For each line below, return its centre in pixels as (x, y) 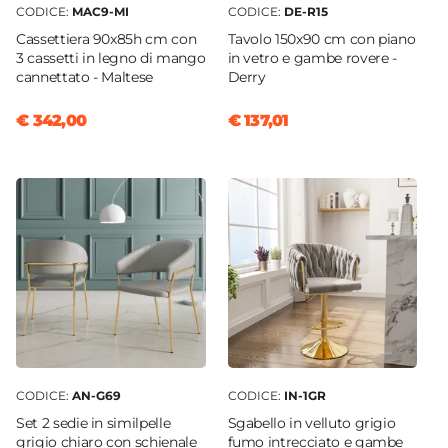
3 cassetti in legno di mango (111, 58)
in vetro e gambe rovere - (312, 58)
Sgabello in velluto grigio (311, 422)
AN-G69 (96, 395)
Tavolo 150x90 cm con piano (321, 39)
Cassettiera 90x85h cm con (106, 39)
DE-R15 (305, 12)
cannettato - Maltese (84, 77)
